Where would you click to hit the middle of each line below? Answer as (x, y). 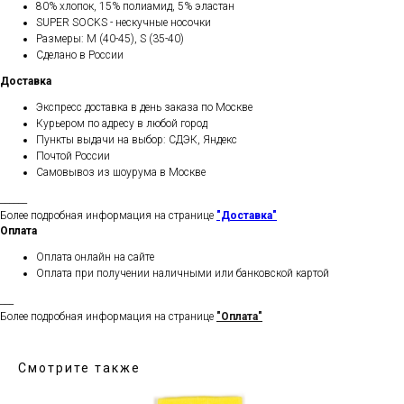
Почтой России (73, 156)
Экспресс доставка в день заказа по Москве (144, 108)
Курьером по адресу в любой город (122, 124)
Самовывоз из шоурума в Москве (121, 173)
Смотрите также (79, 368)
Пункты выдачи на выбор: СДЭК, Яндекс (137, 140)
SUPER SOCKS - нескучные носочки (124, 23)
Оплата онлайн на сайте (95, 257)
